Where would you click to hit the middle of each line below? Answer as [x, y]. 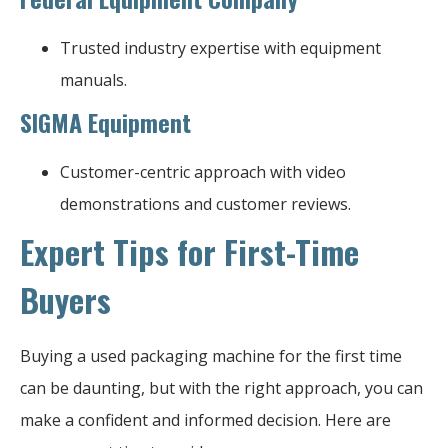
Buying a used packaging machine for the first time [211, 355]
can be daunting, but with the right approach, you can [221, 387]
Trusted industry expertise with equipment [220, 47]
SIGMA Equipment [105, 121]
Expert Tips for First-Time [189, 251]
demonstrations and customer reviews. [205, 203]
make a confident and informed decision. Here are [205, 419]
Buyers [65, 299]
